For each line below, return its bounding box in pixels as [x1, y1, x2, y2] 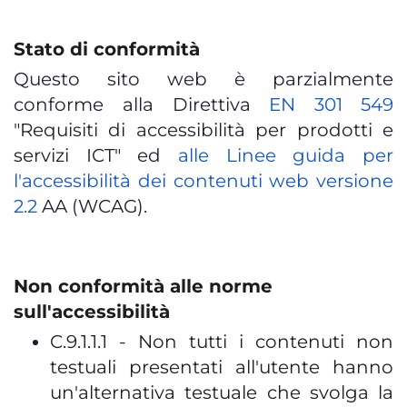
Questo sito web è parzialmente [14, 68, 393, 90]
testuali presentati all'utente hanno [50, 356, 393, 378]
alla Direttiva [123, 94, 270, 115]
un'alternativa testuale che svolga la [50, 382, 393, 403]
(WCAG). [72, 195, 147, 217]
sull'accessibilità [14, 301, 170, 323]
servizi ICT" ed [14, 144, 178, 166]
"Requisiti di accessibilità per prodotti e [14, 119, 393, 141]
